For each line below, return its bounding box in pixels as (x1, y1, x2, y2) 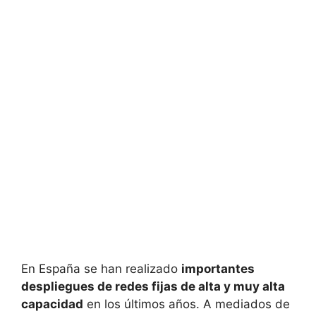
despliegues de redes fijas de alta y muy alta (21, 279, 285, 293)
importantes (181, 261, 255, 276)
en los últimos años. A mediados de (83, 296, 290, 311)
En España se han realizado (21, 261, 181, 276)
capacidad (21, 296, 83, 311)
